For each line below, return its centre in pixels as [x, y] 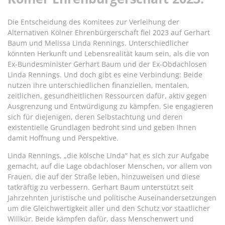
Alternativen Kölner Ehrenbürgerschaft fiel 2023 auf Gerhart [109, 32]
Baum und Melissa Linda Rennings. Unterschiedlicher [98, 43]
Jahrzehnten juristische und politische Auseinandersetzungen [112, 197]
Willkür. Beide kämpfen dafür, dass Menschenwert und [101, 218]
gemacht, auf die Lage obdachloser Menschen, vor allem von [110, 166]
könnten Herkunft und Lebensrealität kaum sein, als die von [108, 53]
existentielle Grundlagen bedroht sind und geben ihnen [102, 127]
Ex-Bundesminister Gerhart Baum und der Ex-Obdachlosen [107, 64]
